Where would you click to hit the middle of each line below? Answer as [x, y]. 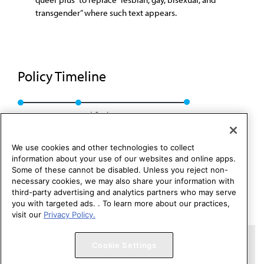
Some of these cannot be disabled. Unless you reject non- [120, 170]
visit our [28, 215]
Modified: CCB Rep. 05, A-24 [127, 115]
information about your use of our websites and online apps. [124, 159]
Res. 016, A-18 [44, 115]
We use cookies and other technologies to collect [103, 148]
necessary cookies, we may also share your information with [123, 181]
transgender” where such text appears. [106, 13]
